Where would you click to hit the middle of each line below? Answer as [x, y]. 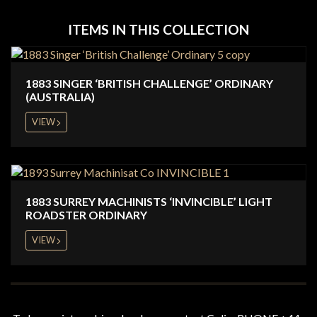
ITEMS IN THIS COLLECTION [158, 29]
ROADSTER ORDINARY [87, 215]
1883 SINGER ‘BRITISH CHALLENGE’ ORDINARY [149, 83]
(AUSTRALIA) [60, 97]
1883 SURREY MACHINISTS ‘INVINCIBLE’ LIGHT [149, 201]
